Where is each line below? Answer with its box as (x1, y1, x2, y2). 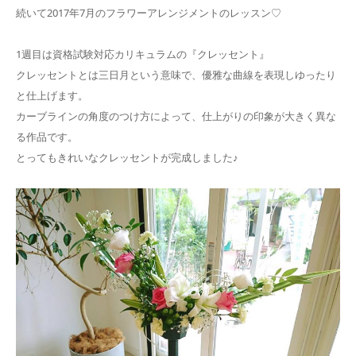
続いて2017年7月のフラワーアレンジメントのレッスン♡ (16, 6, 281, 21)
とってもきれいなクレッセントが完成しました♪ (16, 150, 238, 165)
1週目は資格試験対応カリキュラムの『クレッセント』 (16, 47, 269, 62)
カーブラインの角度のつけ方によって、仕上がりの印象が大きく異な (16, 109, 336, 124)
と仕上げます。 (16, 88, 88, 103)
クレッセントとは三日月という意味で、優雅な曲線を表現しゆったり (16, 68, 336, 83)
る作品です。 (16, 130, 78, 145)
